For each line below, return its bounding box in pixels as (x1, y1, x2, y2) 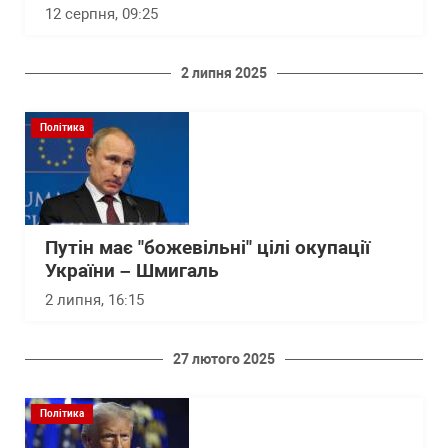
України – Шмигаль (45, 260, 219, 283)
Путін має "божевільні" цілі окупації (45, 237, 370, 260)
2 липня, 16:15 (45, 291, 144, 310)
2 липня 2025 (181, 65, 267, 82)
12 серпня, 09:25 (45, 5, 158, 24)
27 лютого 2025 (173, 351, 275, 368)
